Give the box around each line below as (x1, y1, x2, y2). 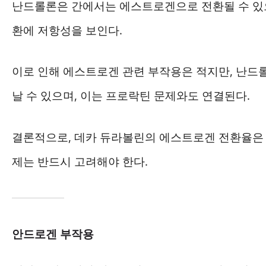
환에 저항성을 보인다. (12, 22, 122, 38)
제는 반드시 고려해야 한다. (12, 153, 148, 169)
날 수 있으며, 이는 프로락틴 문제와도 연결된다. (12, 88, 250, 104)
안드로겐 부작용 (12, 226, 94, 242)
